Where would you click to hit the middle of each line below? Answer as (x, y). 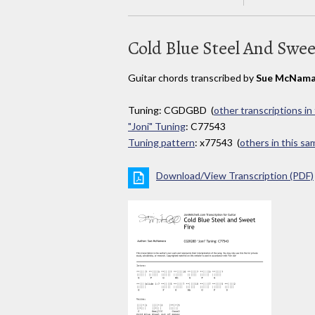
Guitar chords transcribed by (192, 77)
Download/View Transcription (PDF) (235, 176)
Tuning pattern (161, 143)
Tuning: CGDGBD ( (171, 110)
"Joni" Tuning (157, 127)
